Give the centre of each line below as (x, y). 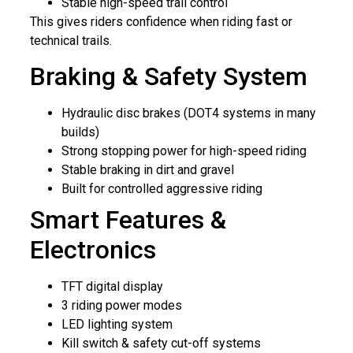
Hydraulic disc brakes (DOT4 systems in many (189, 113)
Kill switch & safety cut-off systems (161, 344)
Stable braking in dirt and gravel (148, 170)
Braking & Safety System (169, 77)
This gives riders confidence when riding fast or (161, 21)
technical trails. (71, 40)
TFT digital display (112, 287)
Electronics (93, 250)
